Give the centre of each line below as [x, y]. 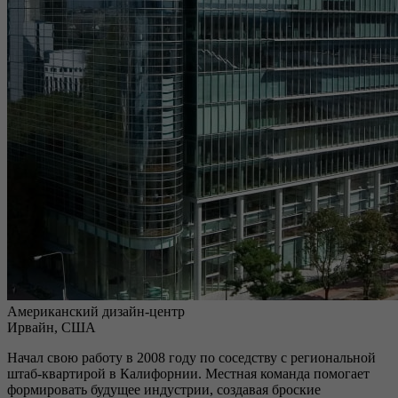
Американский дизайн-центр [96, 311]
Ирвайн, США [52, 327]
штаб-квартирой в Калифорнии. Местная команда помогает [188, 374]
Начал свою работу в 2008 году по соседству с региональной [191, 358]
